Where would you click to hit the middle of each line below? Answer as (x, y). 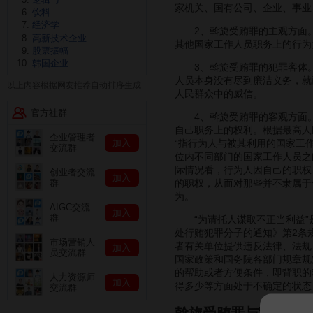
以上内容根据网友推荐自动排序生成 (74, 86)
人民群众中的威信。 (219, 93)
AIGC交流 (70, 208)
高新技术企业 (59, 38)
